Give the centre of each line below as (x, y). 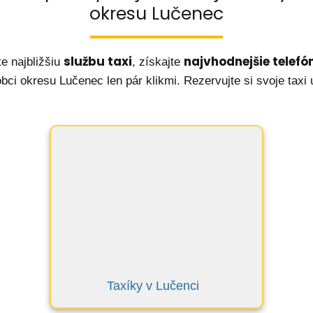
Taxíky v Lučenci (153, 286)
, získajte (158, 62)
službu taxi (97, 61)
